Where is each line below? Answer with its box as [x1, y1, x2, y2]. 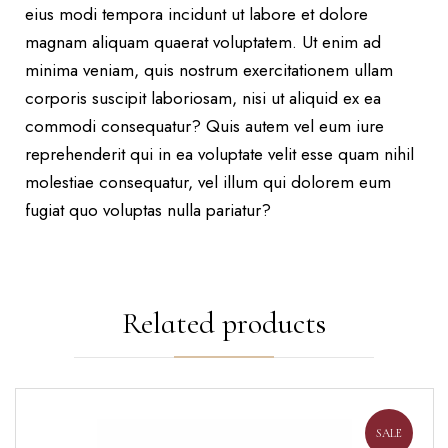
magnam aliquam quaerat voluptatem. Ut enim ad [25, 30, 381, 55]
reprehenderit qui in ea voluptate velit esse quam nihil [25, 142, 414, 167]
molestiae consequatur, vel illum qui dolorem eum [25, 170, 391, 195]
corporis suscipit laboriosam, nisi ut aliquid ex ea [25, 86, 381, 111]
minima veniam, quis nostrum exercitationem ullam [25, 58, 393, 83]
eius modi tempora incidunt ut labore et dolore [25, 2, 368, 27]
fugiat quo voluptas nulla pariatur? [25, 198, 271, 223]
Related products [122, 305, 326, 343]
